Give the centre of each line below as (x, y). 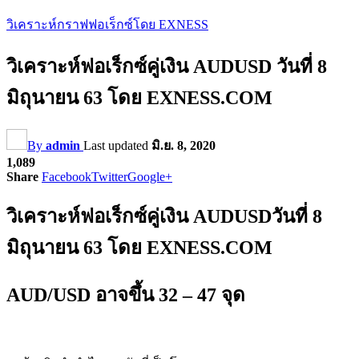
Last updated (117, 145)
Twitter (109, 176)
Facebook (67, 176)
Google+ (150, 176)
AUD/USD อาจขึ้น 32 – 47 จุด (126, 294)
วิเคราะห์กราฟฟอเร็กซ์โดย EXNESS (107, 24)
